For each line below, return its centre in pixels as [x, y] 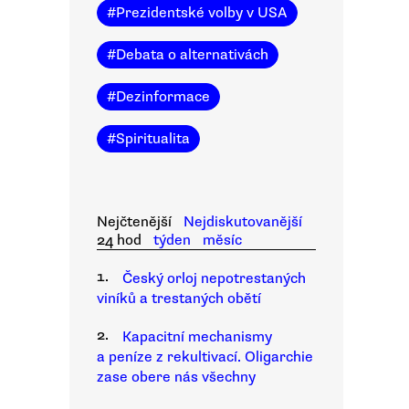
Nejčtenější [134, 222]
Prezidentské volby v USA [202, 13]
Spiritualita [153, 139]
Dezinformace [163, 97]
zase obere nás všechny [176, 377]
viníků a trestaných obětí [179, 299]
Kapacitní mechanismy [197, 337]
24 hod [119, 240]
